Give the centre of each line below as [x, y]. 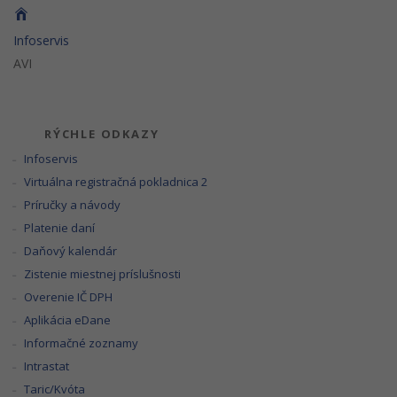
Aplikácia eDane [68, 320]
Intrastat [47, 366]
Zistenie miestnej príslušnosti [103, 274]
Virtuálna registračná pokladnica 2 [116, 182]
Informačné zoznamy [82, 343]
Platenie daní [60, 228]
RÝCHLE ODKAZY [102, 134]
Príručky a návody [73, 205]
